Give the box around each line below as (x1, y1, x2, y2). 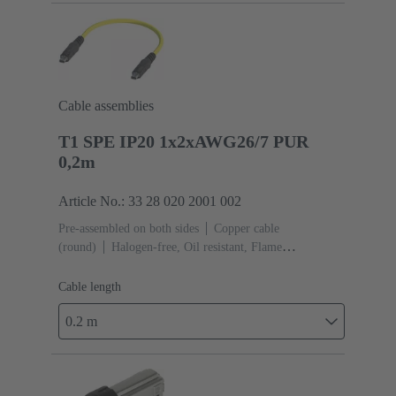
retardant (58, 258, 103, 272)
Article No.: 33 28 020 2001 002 (58, 193, 241, 209)
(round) (58, 240, 96, 254)
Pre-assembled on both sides (58, 221, 199, 235)
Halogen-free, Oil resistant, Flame (111, 240, 282, 254)
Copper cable (214, 221, 279, 235)
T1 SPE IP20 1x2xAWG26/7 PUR (58, 131, 308, 151)
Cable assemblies (58, 97, 154, 113)
